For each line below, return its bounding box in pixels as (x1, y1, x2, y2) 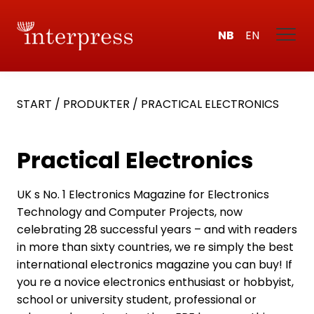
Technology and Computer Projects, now (17, 204, 243, 220)
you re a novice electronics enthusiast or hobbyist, (17, 274, 294, 290)
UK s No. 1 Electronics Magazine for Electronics (17, 186, 269, 203)
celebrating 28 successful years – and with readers (17, 221, 297, 238)
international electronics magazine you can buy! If (17, 257, 292, 273)
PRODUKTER (63, 96, 130, 112)
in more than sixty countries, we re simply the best (17, 239, 294, 255)
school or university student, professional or (17, 292, 257, 308)
